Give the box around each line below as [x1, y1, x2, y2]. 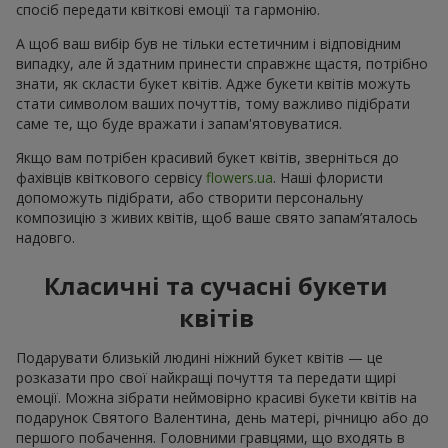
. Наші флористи [273, 167, 383, 187]
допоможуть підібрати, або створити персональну [16, 187, 363, 207]
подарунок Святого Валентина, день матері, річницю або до [16, 407, 429, 427]
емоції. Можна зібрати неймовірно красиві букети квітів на [16, 387, 417, 407]
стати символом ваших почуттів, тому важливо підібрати [16, 93, 410, 113]
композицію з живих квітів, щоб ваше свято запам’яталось [16, 207, 418, 227]
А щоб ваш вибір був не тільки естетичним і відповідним [16, 33, 401, 53]
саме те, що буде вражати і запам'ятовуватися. [16, 113, 342, 133]
